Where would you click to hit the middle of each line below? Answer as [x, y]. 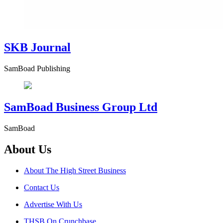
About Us [28, 150]
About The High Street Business [75, 171]
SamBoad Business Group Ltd [81, 107]
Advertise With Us [53, 205]
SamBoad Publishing [37, 68]
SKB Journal [37, 47]
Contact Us [42, 188]
